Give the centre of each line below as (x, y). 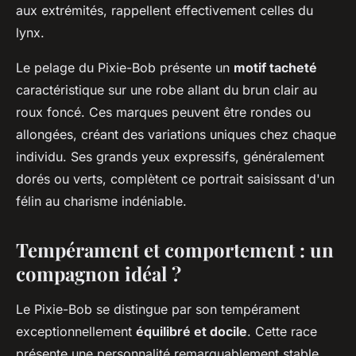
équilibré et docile (192, 331)
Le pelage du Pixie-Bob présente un (125, 67)
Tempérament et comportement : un (175, 249)
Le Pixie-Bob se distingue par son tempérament (158, 309)
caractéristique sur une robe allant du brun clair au (166, 89)
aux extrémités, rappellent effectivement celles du (164, 10)
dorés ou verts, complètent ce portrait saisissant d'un (175, 178)
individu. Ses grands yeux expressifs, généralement (170, 156)
